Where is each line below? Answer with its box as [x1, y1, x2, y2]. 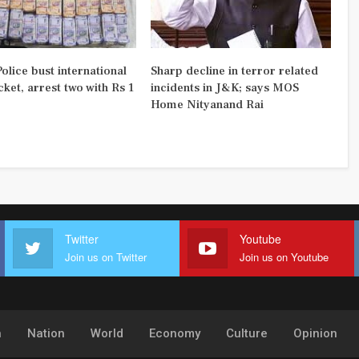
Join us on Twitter [65, 249, 147, 265]
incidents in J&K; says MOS [150, 79, 299, 95]
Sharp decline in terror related [150, 63, 318, 79]
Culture [225, 326, 268, 341]
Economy [148, 326, 200, 341]
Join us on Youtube [240, 249, 329, 265]
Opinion [292, 326, 337, 341]
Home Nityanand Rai [150, 96, 264, 112]
